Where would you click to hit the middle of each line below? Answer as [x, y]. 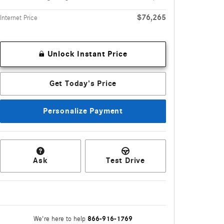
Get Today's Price [83, 83]
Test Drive [125, 160]
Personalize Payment [83, 111]
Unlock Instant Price [87, 54]
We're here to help [59, 219]
